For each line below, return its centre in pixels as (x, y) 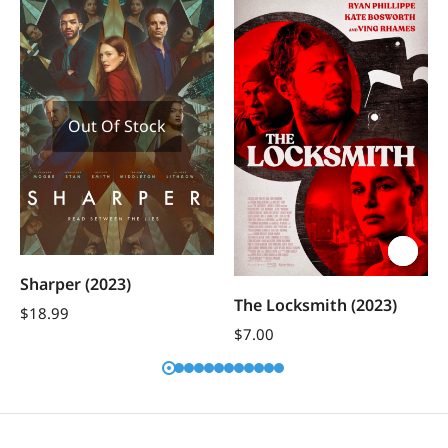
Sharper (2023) (75, 283)
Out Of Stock (117, 125)
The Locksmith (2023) (315, 305)
